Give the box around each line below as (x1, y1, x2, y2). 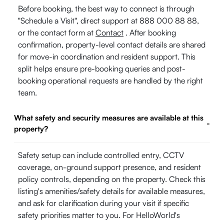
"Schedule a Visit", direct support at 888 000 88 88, (18, 15, 199, 25)
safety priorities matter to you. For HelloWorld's (18, 210, 180, 220)
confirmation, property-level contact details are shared (18, 39, 205, 49)
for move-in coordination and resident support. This (18, 51, 195, 61)
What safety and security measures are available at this (14, 113, 203, 122)
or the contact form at (18, 27, 95, 37)
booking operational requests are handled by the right (18, 75, 203, 85)
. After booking (123, 27, 176, 37)
